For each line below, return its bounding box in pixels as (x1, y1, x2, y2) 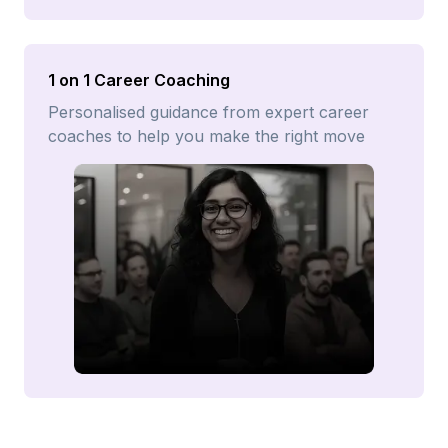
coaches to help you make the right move (48, 126, 365, 147)
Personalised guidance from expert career (48, 102, 369, 123)
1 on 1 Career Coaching (48, 70, 230, 91)
